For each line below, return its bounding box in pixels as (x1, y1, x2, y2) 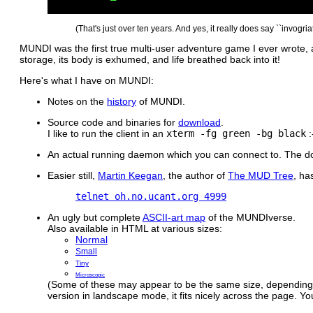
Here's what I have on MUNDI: (20, 74, 154, 86)
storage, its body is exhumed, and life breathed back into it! (20, 53, 280, 65)
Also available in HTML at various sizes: (48, 222, 222, 234)
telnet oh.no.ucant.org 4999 (75, 190, 226, 202)
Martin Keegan (98, 169, 163, 181)
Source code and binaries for (48, 116, 178, 128)
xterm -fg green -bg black (166, 127, 306, 139)
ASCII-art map (143, 211, 205, 223)
